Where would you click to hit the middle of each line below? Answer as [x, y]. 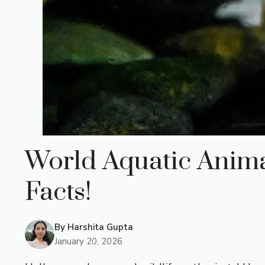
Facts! [58, 192]
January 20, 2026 [88, 241]
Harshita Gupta [100, 227]
